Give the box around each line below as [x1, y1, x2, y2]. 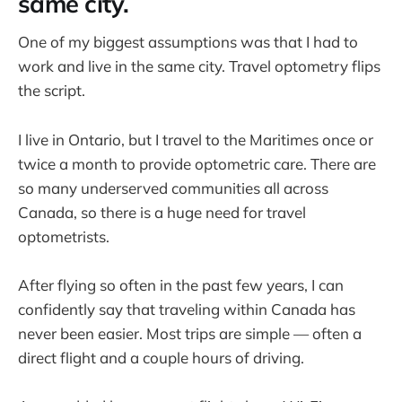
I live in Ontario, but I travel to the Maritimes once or [18, 129, 373, 149]
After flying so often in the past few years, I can [18, 275, 344, 294]
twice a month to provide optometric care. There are [18, 153, 376, 173]
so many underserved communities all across [18, 178, 328, 197]
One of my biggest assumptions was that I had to [18, 32, 358, 52]
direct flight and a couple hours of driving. [18, 347, 304, 367]
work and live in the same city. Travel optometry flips [18, 57, 380, 76]
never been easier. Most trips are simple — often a [18, 323, 362, 343]
